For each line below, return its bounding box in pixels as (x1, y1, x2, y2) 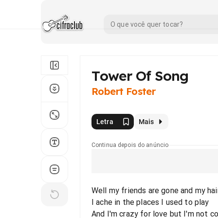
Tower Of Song (91, 67, 189, 84)
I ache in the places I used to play (91, 198, 209, 207)
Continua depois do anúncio (91, 142, 169, 148)
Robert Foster (91, 85, 156, 97)
